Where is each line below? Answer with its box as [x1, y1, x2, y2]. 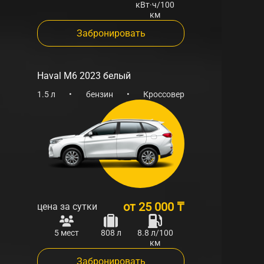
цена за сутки [37, 200, 97, 212]
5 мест [54, 227, 79, 237]
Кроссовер [143, 89, 184, 99]
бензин [85, 89, 113, 99]
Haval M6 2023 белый [37, 70, 131, 81]
